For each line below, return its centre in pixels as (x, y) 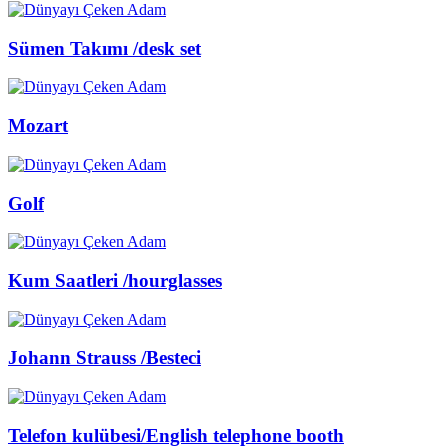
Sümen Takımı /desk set (104, 48)
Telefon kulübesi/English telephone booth (176, 435)
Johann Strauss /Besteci (104, 358)
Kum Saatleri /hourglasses (115, 281)
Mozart (38, 126)
